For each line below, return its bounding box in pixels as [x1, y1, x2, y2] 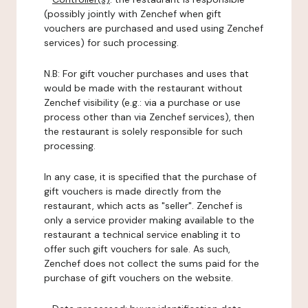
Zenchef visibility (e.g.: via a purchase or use [44, 96, 241, 109]
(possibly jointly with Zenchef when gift [44, 8, 221, 20]
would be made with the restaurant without [44, 82, 243, 94]
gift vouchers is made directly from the [44, 185, 221, 197]
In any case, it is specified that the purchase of [44, 170, 256, 183]
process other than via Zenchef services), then [44, 111, 254, 123]
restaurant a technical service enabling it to [44, 228, 241, 241]
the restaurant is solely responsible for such [44, 125, 243, 137]
